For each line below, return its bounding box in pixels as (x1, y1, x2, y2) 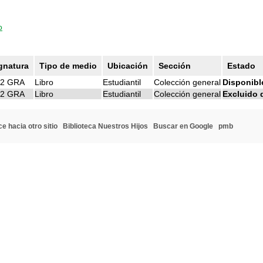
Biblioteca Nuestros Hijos (63, 122, 148, 130)
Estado (227, 61, 255, 70)
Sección (159, 61, 191, 70)
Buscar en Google (153, 122, 213, 130)
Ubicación (107, 61, 148, 70)
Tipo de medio (39, 61, 97, 70)
